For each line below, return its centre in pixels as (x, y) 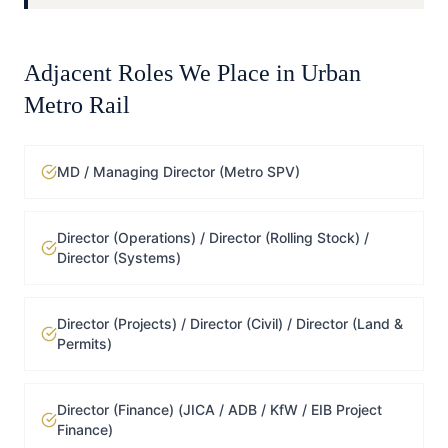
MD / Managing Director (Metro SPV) (178, 171)
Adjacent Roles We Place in (162, 73)
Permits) (84, 343)
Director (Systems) (119, 257)
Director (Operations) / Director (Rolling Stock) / (213, 237)
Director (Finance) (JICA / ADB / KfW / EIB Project (219, 409)
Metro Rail (77, 105)
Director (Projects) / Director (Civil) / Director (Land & (230, 323)
